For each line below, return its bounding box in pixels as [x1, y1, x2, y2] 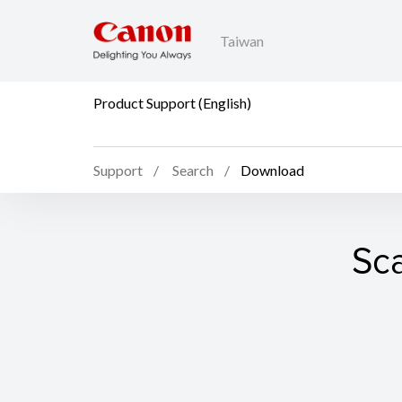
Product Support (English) [93, 93, 251, 111]
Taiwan [220, 32, 264, 50]
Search [172, 162, 214, 179]
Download [240, 162, 304, 179]
